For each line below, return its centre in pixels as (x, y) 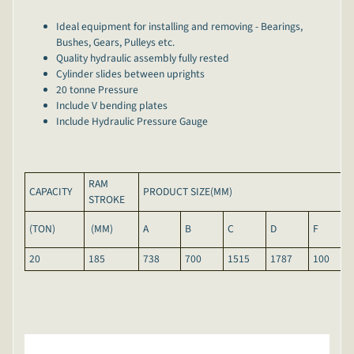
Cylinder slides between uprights (131, 74)
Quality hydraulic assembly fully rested (142, 58)
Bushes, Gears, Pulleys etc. (117, 43)
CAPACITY (50, 192)
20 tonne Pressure (97, 90)
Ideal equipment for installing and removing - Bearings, (179, 27)
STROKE (106, 200)
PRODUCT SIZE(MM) (187, 192)
